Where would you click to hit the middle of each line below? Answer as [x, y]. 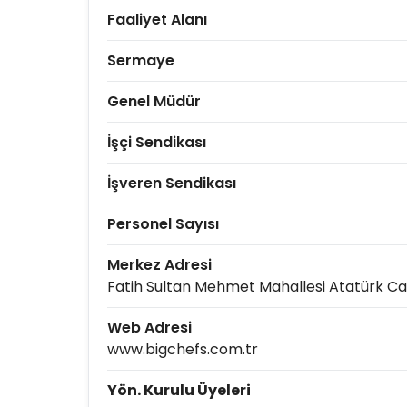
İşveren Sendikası [172, 183]
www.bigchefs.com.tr [183, 349]
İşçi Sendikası [157, 142]
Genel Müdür [154, 101]
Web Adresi [149, 328]
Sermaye [141, 60]
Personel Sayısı [163, 224]
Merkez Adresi [159, 265]
